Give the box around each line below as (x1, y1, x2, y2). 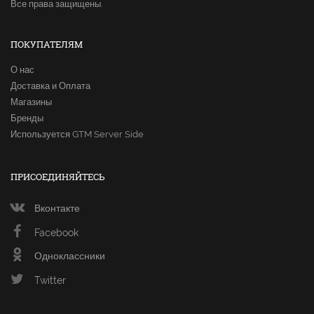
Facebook (34, 227, 78, 239)
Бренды (11, 113, 43, 124)
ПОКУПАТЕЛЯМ (11, 38, 83, 51)
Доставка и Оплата (11, 81, 90, 92)
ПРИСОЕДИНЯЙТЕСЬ (11, 170, 105, 184)
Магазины (11, 97, 52, 108)
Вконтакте (34, 203, 80, 214)
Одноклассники (34, 250, 105, 262)
